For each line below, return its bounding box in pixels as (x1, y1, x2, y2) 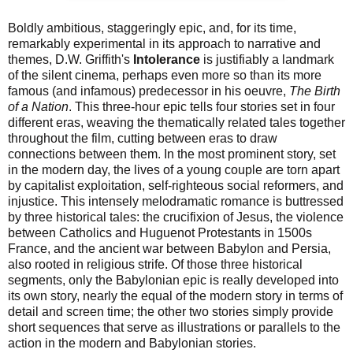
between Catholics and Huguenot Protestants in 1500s (8, 226, 312, 240)
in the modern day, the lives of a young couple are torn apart (8, 163, 340, 177)
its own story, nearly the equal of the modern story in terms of (8, 289, 343, 303)
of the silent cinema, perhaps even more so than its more (8, 69, 321, 83)
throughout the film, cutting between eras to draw (8, 132, 277, 146)
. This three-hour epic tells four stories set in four (69, 100, 335, 114)
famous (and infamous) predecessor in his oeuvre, (8, 84, 289, 98)
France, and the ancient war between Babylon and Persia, (8, 242, 331, 256)
